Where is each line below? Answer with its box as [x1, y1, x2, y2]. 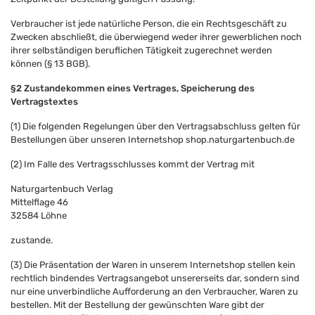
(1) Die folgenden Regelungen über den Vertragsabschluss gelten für [11, 121, 300, 131]
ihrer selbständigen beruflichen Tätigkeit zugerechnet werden [11, 45, 272, 56]
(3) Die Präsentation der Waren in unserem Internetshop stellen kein [11, 259, 295, 270]
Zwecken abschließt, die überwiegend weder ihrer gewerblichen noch [11, 32, 302, 42]
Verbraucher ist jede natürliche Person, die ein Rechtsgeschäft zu [11, 18, 287, 29]
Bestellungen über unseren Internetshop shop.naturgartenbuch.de [11, 134, 297, 145]
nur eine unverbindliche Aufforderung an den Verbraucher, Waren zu [11, 286, 298, 297]
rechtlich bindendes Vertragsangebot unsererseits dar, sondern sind [11, 273, 300, 283]
